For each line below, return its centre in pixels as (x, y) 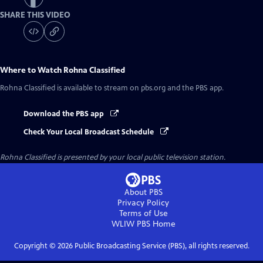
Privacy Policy (143, 203)
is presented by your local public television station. (140, 157)
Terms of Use (143, 213)
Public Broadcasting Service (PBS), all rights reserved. (161, 246)
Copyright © (36, 246)
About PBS (143, 192)
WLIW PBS (131, 224)
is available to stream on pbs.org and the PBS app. (139, 88)
